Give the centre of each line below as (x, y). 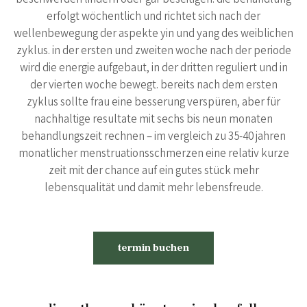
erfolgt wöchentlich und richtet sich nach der (153, 17)
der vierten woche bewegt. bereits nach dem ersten (153, 86)
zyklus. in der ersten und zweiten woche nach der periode (153, 51)
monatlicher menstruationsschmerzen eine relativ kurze (153, 154)
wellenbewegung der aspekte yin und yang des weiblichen (153, 34)
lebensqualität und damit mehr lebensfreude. (153, 188)
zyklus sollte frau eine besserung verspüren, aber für (153, 103)
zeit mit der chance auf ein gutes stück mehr (153, 171)
